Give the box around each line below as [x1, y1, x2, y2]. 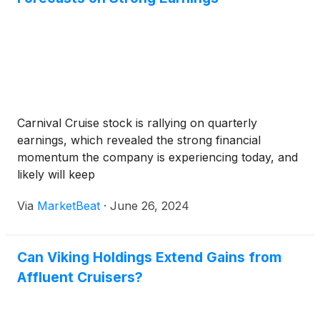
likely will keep [17, 167, 95, 181]
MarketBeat [37, 199, 100, 213]
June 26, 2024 [110, 199, 189, 213]
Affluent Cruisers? [17, 269, 143, 286]
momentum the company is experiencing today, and [17, 150, 298, 164]
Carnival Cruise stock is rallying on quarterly [17, 116, 257, 130]
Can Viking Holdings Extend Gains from [17, 249, 281, 266]
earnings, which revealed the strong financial [17, 133, 261, 147]
